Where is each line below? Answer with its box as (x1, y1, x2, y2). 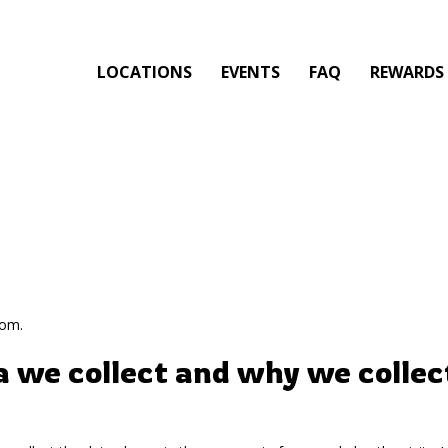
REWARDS (370, 61, 445, 83)
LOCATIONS (97, 61, 193, 83)
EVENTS (221, 61, 281, 83)
